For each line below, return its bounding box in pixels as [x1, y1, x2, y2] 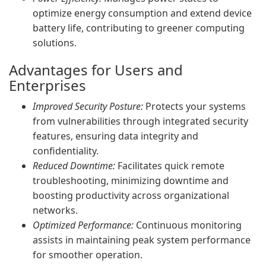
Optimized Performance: [33, 218, 134, 232]
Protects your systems [143, 100, 246, 113]
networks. [33, 204, 78, 217]
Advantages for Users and [9, 60, 183, 80]
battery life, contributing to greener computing [33, 21, 245, 34]
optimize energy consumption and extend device [33, 7, 252, 20]
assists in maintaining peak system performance [33, 233, 251, 246]
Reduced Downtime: [33, 159, 115, 172]
